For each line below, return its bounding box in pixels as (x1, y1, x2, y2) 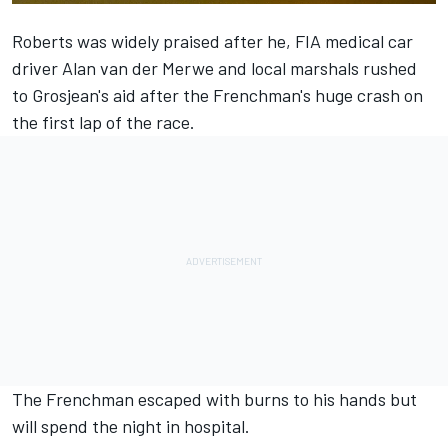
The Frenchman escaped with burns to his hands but (12, 387, 417, 410)
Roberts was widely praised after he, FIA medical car (12, 29, 413, 52)
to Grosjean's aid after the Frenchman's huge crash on (12, 83, 423, 106)
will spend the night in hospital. (12, 414, 250, 437)
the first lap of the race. (12, 110, 195, 133)
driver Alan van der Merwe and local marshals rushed (12, 56, 417, 79)
